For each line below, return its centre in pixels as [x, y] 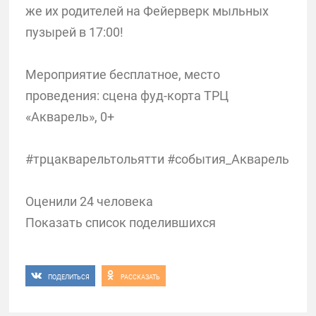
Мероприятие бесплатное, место [122, 74]
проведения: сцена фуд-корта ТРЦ [127, 95]
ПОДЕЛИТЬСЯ [68, 277]
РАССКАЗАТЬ [140, 277]
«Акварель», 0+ [69, 116]
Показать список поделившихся [120, 222]
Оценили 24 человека [89, 201]
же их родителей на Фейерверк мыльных [147, 11]
